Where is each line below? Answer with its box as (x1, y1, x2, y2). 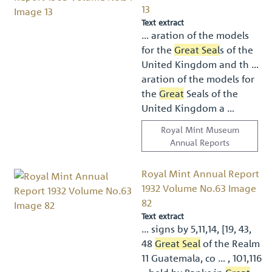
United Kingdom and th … (141, 58, 259, 70)
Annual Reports (170, 136, 230, 148)
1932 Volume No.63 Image (141, 182, 257, 194)
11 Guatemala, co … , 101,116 (141, 251, 263, 264)
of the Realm (200, 237, 260, 250)
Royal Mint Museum (160, 123, 239, 135)
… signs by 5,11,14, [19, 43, (141, 222, 252, 235)
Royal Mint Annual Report (141, 167, 260, 180)
